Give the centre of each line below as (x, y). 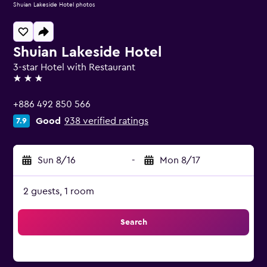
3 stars (27, 83)
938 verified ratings (106, 121)
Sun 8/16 (57, 160)
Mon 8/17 (180, 160)
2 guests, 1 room (59, 191)
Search (133, 222)
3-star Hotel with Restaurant (74, 67)
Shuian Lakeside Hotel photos (54, 5)
